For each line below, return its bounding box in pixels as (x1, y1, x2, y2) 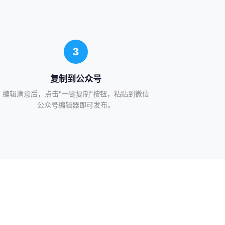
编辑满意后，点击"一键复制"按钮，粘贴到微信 (2, 89, 149, 98)
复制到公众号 (50, 74, 101, 84)
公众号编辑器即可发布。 (37, 100, 115, 109)
